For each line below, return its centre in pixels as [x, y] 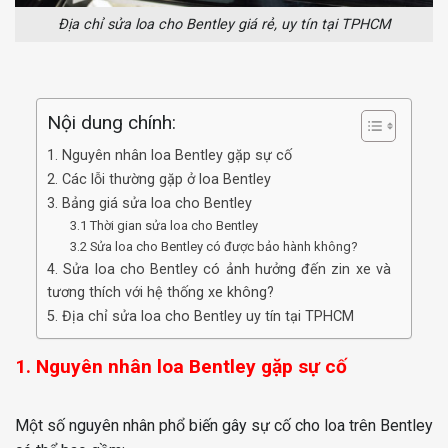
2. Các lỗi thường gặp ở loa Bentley [159, 179]
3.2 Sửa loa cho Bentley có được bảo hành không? [213, 246]
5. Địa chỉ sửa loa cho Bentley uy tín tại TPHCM [200, 316]
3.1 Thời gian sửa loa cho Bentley [163, 225]
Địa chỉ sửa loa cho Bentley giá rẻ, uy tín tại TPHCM [224, 25]
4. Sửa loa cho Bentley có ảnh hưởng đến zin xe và [219, 269]
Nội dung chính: [111, 123]
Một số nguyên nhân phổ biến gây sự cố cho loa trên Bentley [224, 425]
